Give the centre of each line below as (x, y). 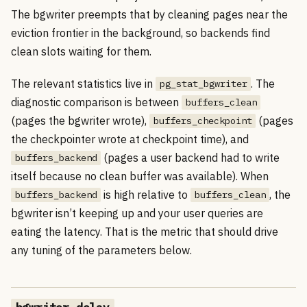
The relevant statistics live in (83, 83)
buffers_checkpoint (202, 121)
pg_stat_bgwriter (203, 84)
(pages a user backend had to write (190, 157)
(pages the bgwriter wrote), (80, 120)
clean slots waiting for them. (81, 51)
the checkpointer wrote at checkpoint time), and (130, 139)
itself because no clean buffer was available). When (140, 176)
